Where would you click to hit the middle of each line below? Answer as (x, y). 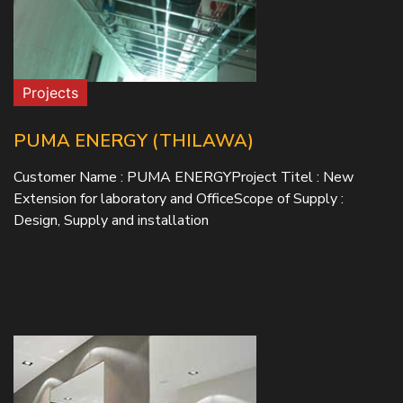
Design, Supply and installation (111, 220)
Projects (50, 93)
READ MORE (51, 258)
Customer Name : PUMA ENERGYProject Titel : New (184, 177)
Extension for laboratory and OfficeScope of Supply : (179, 199)
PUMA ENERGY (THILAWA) (134, 141)
